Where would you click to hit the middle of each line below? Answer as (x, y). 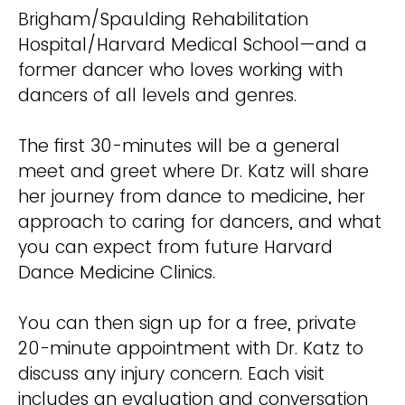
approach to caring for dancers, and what (200, 222)
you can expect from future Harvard (175, 247)
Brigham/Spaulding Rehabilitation (163, 19)
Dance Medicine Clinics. (119, 273)
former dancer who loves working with (180, 70)
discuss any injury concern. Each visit (171, 374)
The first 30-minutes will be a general (179, 146)
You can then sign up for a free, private (187, 323)
